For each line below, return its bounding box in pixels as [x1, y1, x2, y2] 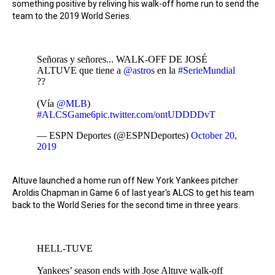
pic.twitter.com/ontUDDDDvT [96, 109, 215, 120]
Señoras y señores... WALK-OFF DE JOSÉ [37, 54, 207, 64]
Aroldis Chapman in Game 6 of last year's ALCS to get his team [12, 188, 254, 198]
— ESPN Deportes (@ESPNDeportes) [37, 130, 191, 141]
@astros [123, 65, 155, 76]
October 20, [191, 130, 237, 141]
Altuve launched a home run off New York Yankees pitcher [12, 176, 238, 185]
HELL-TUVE [37, 243, 93, 254]
